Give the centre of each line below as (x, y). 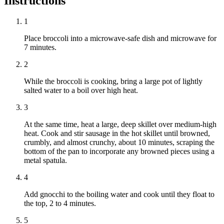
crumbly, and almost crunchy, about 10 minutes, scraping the (119, 142)
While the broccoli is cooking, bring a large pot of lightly (113, 81)
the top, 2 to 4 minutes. (60, 203)
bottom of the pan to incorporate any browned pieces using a (119, 151)
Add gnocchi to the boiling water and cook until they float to (119, 194)
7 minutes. (40, 47)
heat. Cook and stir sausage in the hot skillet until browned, (117, 133)
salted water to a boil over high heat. (81, 90)
